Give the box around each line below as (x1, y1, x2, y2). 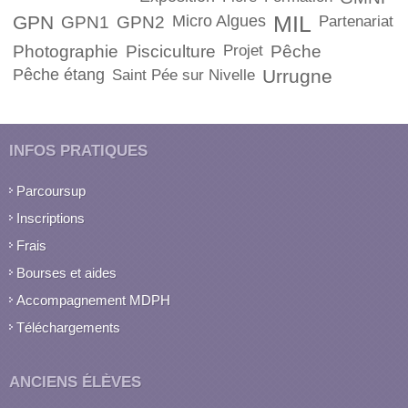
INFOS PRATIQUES (9, 142, 148, 159)
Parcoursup (16, 183, 86, 199)
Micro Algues (172, 12, 266, 31)
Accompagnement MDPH (16, 292, 170, 309)
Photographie (13, 42, 118, 62)
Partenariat (319, 13, 393, 30)
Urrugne (262, 66, 332, 87)
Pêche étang (13, 66, 105, 85)
